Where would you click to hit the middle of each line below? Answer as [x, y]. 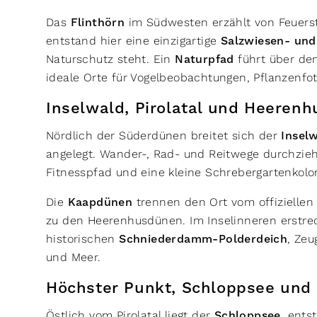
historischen [83, 239]
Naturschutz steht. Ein [111, 59]
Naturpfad [204, 59]
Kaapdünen [100, 202]
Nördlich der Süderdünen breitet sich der [164, 136]
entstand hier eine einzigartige [133, 41]
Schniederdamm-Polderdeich [203, 239]
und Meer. [76, 257]
